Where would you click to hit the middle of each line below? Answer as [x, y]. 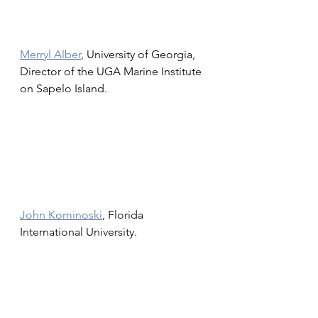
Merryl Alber [50, 54]
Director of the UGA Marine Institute [112, 71]
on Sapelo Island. [64, 88]
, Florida [124, 215]
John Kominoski [61, 215]
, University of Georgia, [139, 54]
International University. [78, 232]
